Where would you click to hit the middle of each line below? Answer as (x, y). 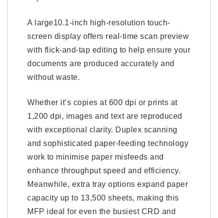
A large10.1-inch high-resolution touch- (99, 23)
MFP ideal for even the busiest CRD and (101, 211)
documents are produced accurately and (101, 64)
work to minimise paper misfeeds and (96, 157)
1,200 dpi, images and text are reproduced (105, 116)
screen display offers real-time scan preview (108, 36)
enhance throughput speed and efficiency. (104, 171)
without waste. (54, 77)
